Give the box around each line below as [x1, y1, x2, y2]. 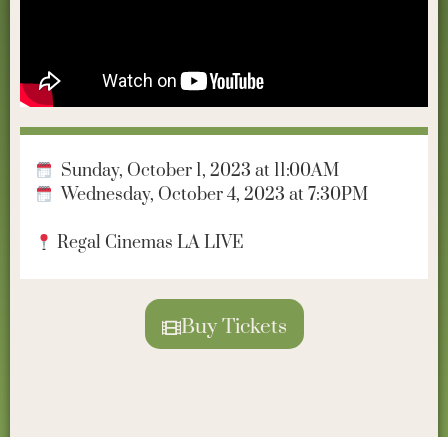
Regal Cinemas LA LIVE [53, 232, 245, 255]
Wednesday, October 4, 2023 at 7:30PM [53, 184, 369, 207]
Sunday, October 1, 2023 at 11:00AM [53, 160, 340, 183]
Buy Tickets [180, 314, 287, 341]
